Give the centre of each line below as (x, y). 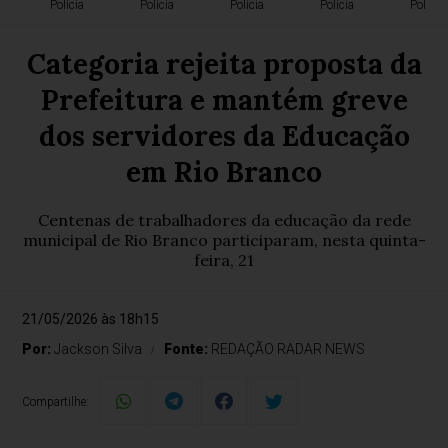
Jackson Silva (98, 349)
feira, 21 (224, 260)
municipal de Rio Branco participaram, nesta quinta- (224, 240)
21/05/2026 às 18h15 (91, 319)
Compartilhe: (56, 402)
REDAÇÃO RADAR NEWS (288, 349)
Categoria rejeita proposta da (224, 64)
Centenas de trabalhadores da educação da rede (224, 220)
